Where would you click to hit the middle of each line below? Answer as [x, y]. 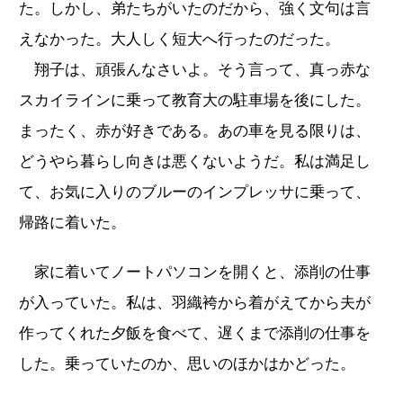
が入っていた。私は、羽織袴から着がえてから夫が [195, 302]
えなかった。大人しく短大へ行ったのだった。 [179, 39]
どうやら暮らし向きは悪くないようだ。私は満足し [195, 161]
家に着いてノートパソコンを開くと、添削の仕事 [195, 272]
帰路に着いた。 [72, 222]
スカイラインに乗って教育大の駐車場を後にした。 [195, 100]
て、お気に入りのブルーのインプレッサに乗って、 [195, 192]
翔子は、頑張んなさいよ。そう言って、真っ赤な [195, 69]
